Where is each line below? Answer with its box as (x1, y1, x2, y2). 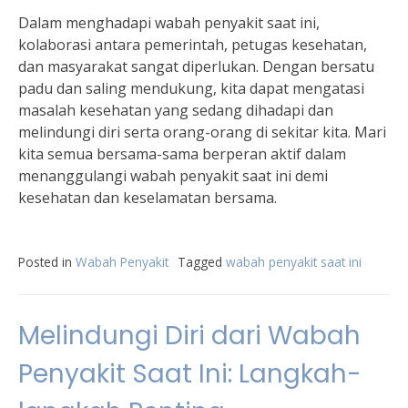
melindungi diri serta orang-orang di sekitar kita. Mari (18, 122, 386, 142)
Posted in (18, 253, 76, 270)
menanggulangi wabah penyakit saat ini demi (18, 166, 328, 186)
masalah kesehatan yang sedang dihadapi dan (18, 100, 333, 120)
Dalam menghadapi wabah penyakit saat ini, (18, 13, 320, 33)
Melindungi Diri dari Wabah (18, 318, 361, 353)
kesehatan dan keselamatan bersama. (18, 188, 277, 208)
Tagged (178, 253, 226, 270)
